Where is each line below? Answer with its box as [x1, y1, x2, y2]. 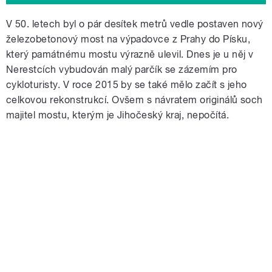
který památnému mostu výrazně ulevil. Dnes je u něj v [6, 49, 254, 61]
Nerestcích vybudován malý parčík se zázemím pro [6, 64, 237, 76]
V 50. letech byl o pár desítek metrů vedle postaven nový [6, 18, 263, 30]
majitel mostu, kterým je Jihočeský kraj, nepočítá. [6, 109, 229, 121]
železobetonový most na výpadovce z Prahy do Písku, [6, 33, 251, 46]
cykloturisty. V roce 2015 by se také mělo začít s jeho [6, 79, 247, 91]
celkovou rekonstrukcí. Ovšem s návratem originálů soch [6, 94, 263, 106]
